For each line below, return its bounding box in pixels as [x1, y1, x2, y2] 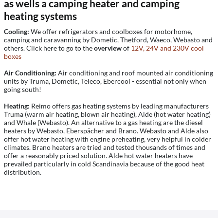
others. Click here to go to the [4, 44, 94, 52]
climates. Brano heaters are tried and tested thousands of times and [4, 143, 205, 151]
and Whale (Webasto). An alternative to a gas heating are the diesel [4, 118, 203, 127]
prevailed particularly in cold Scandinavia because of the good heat [4, 160, 204, 168]
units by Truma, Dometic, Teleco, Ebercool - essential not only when [4, 77, 206, 85]
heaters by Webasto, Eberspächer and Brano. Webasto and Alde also [4, 127, 208, 135]
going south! [4, 85, 41, 93]
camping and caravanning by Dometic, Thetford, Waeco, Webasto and [4, 36, 213, 44]
